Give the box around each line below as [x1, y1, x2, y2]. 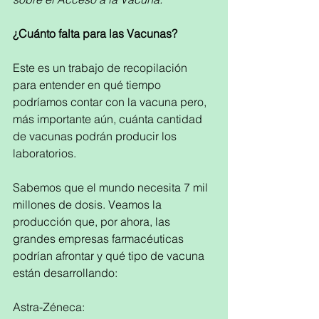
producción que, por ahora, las [13, 214, 173, 229]
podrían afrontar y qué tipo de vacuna [13, 249, 207, 263]
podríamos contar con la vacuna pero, [13, 95, 209, 109]
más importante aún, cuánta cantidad [13, 112, 205, 126]
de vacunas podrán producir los [13, 129, 179, 143]
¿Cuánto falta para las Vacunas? [13, 26, 183, 41]
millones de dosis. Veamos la [13, 197, 164, 211]
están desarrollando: [13, 266, 120, 280]
